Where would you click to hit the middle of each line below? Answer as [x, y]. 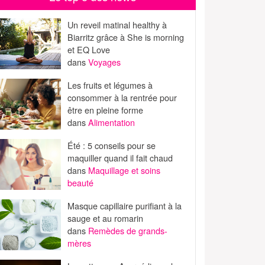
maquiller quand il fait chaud [120, 158]
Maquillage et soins [125, 170]
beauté [81, 183]
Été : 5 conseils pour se [112, 146]
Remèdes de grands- [128, 231]
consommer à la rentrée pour [122, 98]
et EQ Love [89, 49]
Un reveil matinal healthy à [117, 24]
